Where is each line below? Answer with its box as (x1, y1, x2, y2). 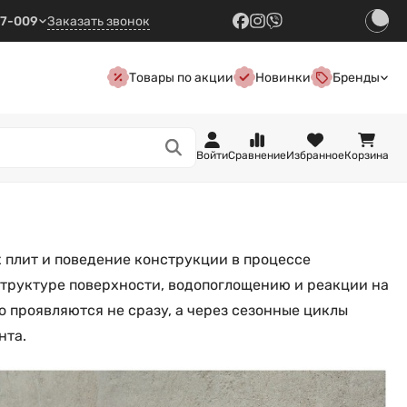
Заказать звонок (47, 13, 151, 29)
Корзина (344, 149, 389, 163)
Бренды (332, 69, 380, 85)
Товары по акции (128, 69, 233, 85)
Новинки (254, 69, 311, 85)
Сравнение (228, 149, 286, 163)
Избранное (286, 149, 344, 163)
